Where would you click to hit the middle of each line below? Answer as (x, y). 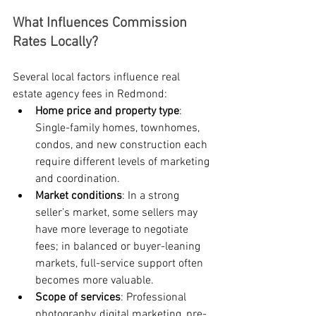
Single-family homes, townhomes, (119, 129)
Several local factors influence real (98, 78)
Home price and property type (107, 112)
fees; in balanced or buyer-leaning (119, 247)
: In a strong (152, 196)
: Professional (155, 298)
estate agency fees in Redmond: (90, 95)
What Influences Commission (102, 24)
